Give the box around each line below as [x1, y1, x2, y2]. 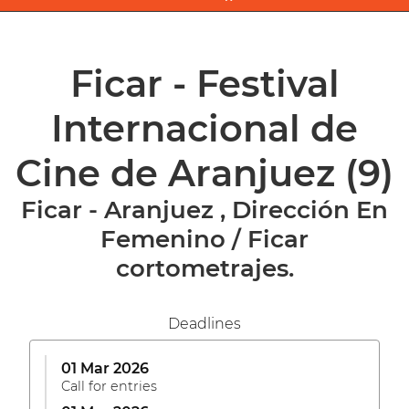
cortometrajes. [115, 253, 294, 283]
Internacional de [51, 105, 358, 151]
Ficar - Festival [69, 60, 340, 106]
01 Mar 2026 [61, 359, 149, 377]
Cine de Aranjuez [16, 150, 345, 195]
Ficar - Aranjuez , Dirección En [21, 194, 388, 225]
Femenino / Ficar [100, 224, 309, 254]
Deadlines [168, 314, 241, 332]
